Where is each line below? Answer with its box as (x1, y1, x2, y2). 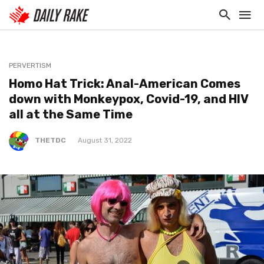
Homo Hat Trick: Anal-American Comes (9, 77, 240, 91)
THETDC (35, 136, 66, 145)
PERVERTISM (9, 61, 51, 70)
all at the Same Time (9, 107, 133, 121)
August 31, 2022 (78, 136, 132, 145)
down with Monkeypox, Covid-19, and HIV (9, 92, 248, 106)
